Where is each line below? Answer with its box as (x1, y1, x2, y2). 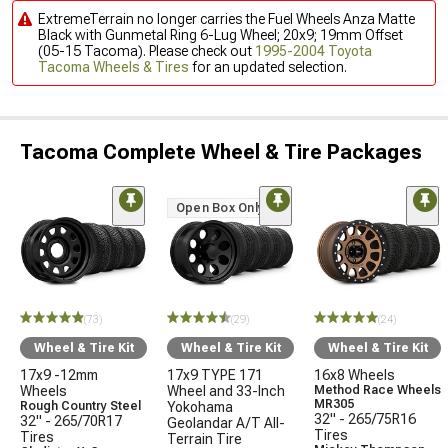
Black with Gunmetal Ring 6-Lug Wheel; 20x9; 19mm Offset (38, 27, 403, 43)
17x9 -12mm (20, 367, 98, 383)
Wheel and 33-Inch (167, 383, 285, 399)
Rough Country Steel (20, 399, 141, 413)
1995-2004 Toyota (255, 43, 372, 59)
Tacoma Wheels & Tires (38, 59, 189, 75)
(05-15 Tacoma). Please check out (38, 43, 255, 59)
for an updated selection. (189, 59, 347, 75)
